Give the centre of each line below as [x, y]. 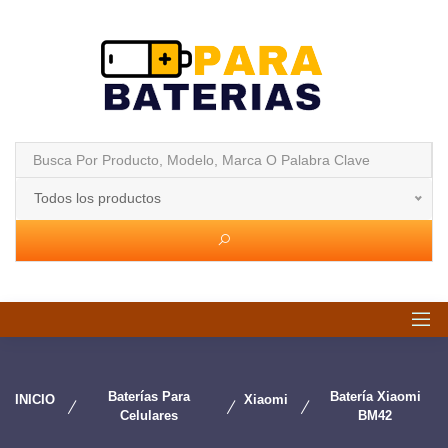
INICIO [35, 399]
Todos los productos [97, 198]
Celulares [149, 415]
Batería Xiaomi [375, 396]
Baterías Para [149, 396]
